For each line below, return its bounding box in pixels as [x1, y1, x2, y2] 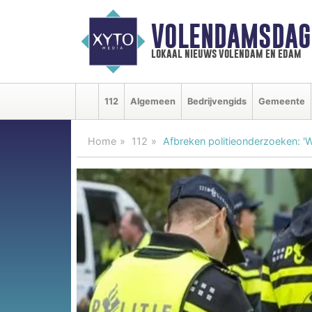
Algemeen [130, 95, 175, 107]
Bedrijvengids [187, 95, 247, 107]
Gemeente [258, 95, 305, 107]
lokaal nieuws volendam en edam [150, 47, 302, 61]
